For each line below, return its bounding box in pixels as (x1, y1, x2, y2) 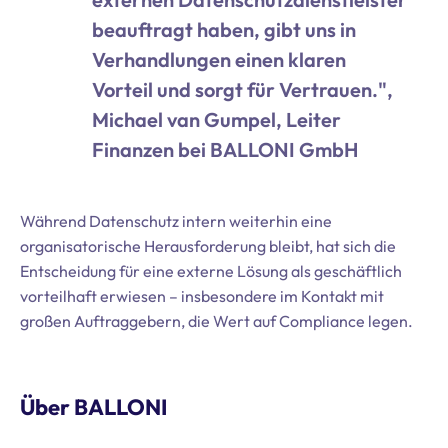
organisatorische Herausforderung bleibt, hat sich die (20, 236, 396, 256)
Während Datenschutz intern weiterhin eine (20, 211, 332, 231)
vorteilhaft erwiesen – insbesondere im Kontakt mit (20, 286, 384, 306)
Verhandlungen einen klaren (92, 47, 346, 72)
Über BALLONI (20, 393, 175, 421)
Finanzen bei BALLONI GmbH (92, 137, 358, 162)
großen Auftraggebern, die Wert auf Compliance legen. (20, 311, 419, 331)
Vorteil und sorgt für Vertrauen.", (92, 77, 393, 102)
